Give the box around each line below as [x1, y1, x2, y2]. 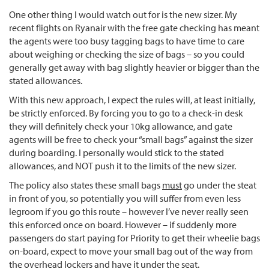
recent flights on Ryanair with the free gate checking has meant [9, 21, 259, 34]
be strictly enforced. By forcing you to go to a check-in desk [9, 106, 243, 119]
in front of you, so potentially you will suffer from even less [9, 192, 241, 204]
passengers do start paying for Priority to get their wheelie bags [9, 231, 260, 244]
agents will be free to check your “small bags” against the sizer [9, 133, 253, 145]
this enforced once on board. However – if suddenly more [9, 218, 237, 231]
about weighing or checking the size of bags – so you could [9, 47, 244, 60]
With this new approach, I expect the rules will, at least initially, [9, 93, 255, 106]
